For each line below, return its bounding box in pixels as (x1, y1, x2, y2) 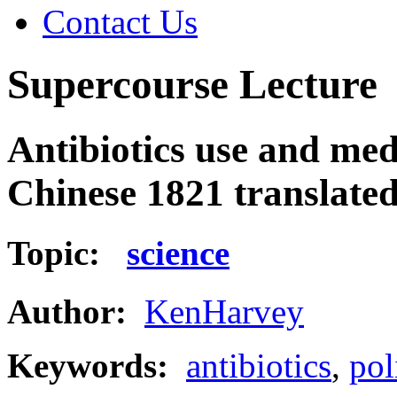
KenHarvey (144, 292, 304, 331)
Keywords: (7, 346, 186, 385)
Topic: (7, 234, 127, 273)
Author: (7, 292, 127, 331)
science (127, 234, 230, 273)
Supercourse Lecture (7, 61, 378, 108)
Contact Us (43, 3, 198, 41)
